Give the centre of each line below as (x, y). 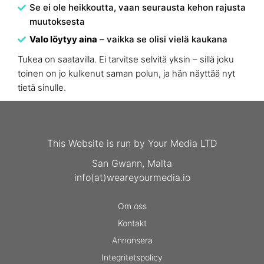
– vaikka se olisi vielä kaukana (162, 39)
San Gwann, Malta (132, 163)
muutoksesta (57, 22)
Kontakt (132, 223)
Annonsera (132, 240)
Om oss (132, 206)
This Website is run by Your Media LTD (132, 143)
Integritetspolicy (132, 257)
